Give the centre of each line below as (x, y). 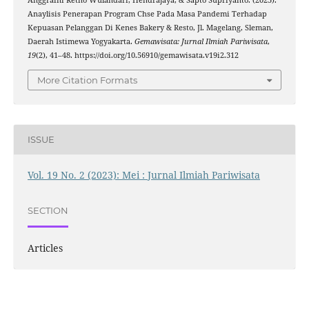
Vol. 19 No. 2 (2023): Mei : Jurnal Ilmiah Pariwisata (143, 175)
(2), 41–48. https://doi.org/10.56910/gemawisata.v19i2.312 (137, 56)
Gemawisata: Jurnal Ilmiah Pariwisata (201, 42)
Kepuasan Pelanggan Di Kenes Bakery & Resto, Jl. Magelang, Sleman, (150, 28)
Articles (45, 248)
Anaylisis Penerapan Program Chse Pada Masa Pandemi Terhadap (147, 14)
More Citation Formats (87, 80)
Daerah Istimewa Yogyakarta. (81, 42)
